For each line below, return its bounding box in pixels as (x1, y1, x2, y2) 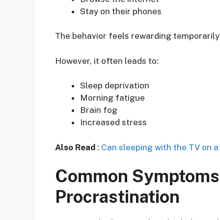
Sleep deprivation (80, 81, 149, 91)
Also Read (55, 142, 95, 152)
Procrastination (55, 187, 180, 207)
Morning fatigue (80, 93, 145, 103)
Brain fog (80, 105, 117, 115)
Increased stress (80, 117, 147, 128)
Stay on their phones (80, 6, 162, 16)
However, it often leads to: (55, 55, 159, 66)
